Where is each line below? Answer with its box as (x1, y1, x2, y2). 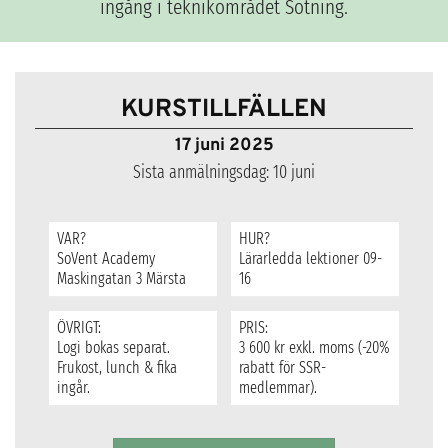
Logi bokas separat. (56, 338, 170, 358)
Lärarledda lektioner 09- (238, 249, 382, 269)
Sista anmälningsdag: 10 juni (133, 162, 315, 184)
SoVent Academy (56, 249, 155, 269)
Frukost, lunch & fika (56, 358, 177, 378)
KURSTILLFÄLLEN (121, 94, 327, 125)
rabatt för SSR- (238, 358, 326, 378)
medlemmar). (238, 378, 317, 398)
